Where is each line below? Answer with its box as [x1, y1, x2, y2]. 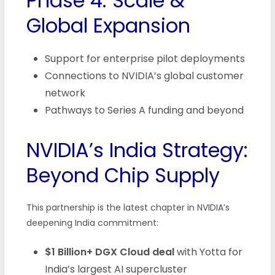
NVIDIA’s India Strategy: [26, 136, 248, 164]
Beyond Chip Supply [26, 161, 220, 189]
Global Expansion [26, 11, 190, 39]
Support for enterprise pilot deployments [44, 51, 245, 66]
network [44, 85, 85, 100]
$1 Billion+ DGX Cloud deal [44, 244, 174, 259]
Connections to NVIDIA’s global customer [44, 68, 244, 83]
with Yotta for [174, 244, 242, 259]
